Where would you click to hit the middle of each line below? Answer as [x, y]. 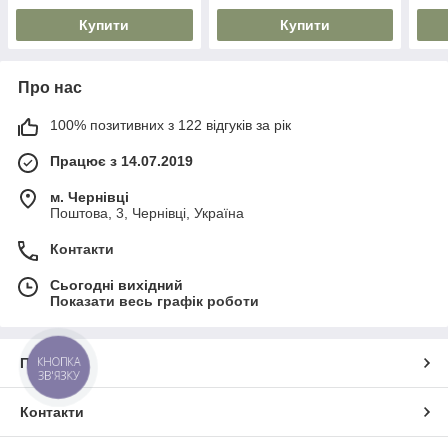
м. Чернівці [89, 197]
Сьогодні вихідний [116, 285]
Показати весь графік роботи [154, 301]
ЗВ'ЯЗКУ [58, 375]
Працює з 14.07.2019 [121, 161]
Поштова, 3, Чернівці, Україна [147, 213]
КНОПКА [59, 361]
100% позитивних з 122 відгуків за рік [170, 125]
